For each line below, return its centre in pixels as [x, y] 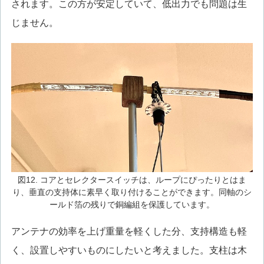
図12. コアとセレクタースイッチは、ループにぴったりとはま [132, 179]
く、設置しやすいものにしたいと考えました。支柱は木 [129, 250]
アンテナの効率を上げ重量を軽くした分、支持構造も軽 [129, 231]
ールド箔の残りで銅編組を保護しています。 [132, 204]
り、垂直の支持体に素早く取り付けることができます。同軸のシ [132, 192]
